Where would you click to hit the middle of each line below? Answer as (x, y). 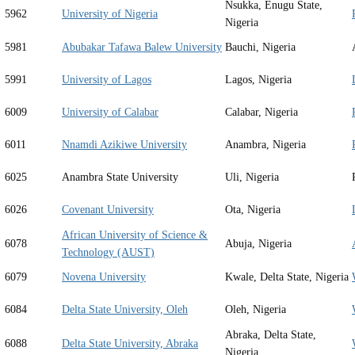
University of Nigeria (110, 14)
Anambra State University (120, 177)
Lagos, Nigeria (258, 80)
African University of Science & (135, 235)
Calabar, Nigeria (261, 113)
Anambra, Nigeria (265, 145)
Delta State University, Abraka (130, 344)
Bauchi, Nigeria (260, 48)
